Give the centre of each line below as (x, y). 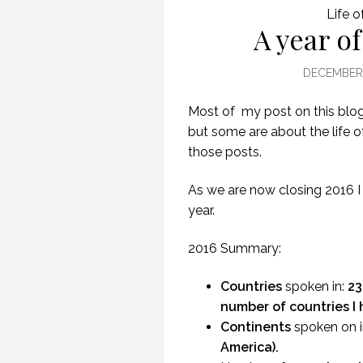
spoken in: (315, 286)
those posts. (225, 152)
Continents (256, 327)
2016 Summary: (235, 248)
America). (250, 347)
